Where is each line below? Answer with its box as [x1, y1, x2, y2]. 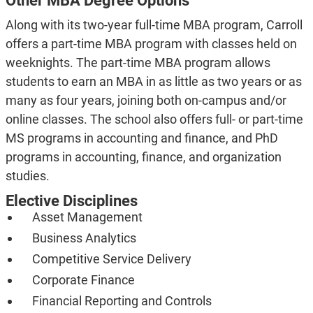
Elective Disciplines [5, 192, 138, 210]
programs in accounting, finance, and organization [5, 150, 282, 165]
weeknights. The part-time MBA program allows [5, 55, 270, 71]
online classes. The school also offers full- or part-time [5, 112, 303, 127]
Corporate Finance [31, 272, 135, 288]
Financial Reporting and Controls [31, 293, 212, 309]
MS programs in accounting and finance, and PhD [5, 131, 278, 146]
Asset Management [31, 210, 143, 225]
